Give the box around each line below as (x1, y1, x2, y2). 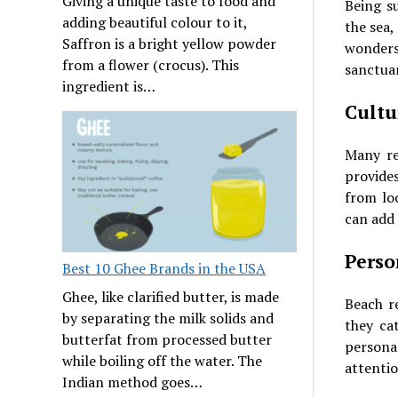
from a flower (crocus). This (62, 55, 240, 76)
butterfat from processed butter (62, 330, 273, 350)
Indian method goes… (62, 372, 203, 393)
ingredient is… (62, 76, 156, 97)
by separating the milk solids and (62, 308, 275, 329)
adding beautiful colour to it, (62, 12, 248, 33)
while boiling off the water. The (62, 351, 263, 371)
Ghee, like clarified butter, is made (62, 287, 280, 307)
